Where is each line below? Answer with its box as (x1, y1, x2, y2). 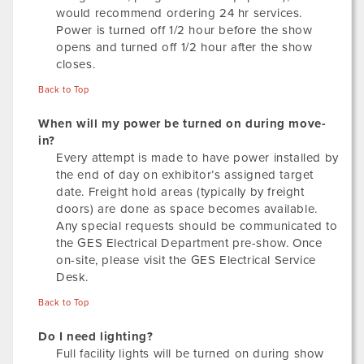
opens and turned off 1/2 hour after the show (56, 40, 313, 54)
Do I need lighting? (38, 329, 154, 344)
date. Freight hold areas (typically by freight (56, 184, 305, 199)
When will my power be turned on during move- (38, 116, 327, 131)
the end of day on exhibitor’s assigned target (56, 167, 314, 182)
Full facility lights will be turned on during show (56, 346, 325, 361)
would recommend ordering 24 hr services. (56, 6, 303, 20)
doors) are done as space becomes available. (56, 201, 318, 216)
